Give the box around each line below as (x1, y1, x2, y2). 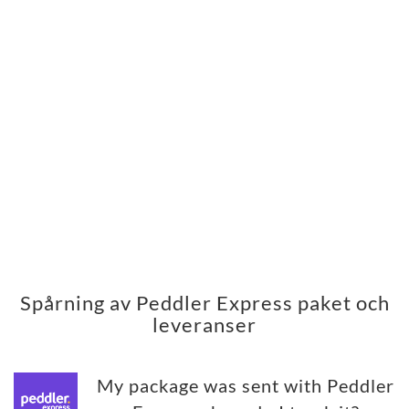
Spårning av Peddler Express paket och (19, 290, 390, 316)
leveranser (152, 312, 257, 338)
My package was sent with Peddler (97, 375, 394, 397)
